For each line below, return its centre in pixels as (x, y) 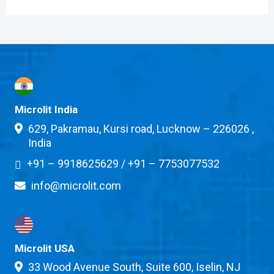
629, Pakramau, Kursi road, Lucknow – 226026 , (141, 128)
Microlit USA (44, 248)
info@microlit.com (76, 185)
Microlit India (46, 110)
